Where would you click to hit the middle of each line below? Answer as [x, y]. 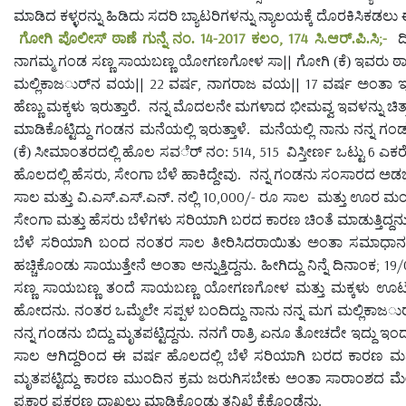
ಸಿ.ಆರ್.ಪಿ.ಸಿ [343, 38]
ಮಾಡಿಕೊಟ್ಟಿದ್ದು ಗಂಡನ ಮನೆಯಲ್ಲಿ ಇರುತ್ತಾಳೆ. [132, 129]
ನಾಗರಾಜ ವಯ [249, 83]
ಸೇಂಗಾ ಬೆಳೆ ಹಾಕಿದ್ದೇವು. [178, 174]
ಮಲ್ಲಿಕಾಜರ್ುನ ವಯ [74, 83]
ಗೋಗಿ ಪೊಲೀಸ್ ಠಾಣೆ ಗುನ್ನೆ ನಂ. [110, 38]
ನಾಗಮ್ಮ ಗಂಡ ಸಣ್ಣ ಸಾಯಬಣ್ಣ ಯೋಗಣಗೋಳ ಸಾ [149, 61]
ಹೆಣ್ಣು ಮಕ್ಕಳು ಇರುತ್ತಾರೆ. [77, 106]
